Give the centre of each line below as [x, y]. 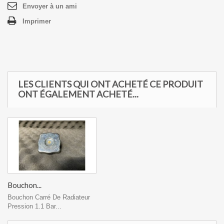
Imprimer [37, 21]
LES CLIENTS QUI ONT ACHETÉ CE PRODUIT [110, 84]
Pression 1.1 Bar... [34, 206]
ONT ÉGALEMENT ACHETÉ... [78, 94]
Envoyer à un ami [50, 6]
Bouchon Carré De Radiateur [49, 197]
